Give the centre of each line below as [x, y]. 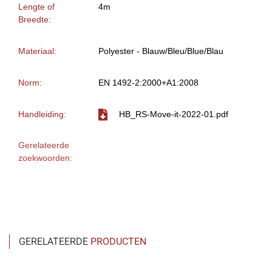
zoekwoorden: [45, 158]
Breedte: [35, 20]
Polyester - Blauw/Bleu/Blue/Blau [161, 51]
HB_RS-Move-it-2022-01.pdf [174, 114]
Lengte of [36, 7]
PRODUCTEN [118, 242]
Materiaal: [37, 51]
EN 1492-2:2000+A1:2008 [148, 83]
